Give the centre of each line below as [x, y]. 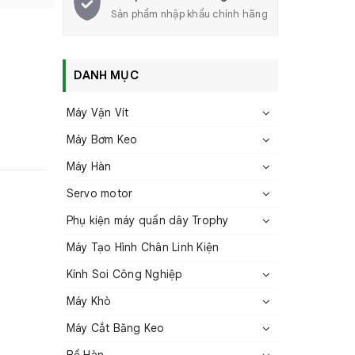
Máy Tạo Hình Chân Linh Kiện [143, 247]
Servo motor [99, 193]
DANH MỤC [106, 75]
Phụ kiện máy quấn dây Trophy [147, 220]
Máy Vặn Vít [97, 113]
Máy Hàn [89, 166]
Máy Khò [89, 301]
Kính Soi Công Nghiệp [124, 274]
